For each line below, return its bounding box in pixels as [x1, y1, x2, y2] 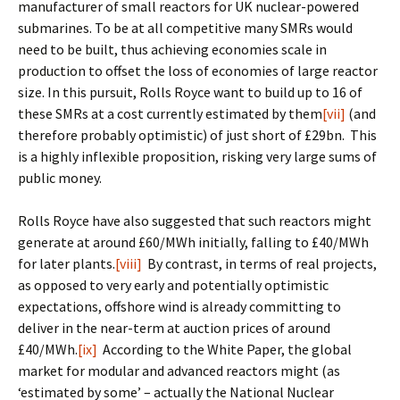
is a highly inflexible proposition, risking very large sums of [18, 147, 377, 165]
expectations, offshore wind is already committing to [18, 297, 341, 315]
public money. [18, 169, 102, 187]
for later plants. [18, 254, 115, 272]
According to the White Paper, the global [97, 340, 352, 358]
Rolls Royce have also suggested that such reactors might [18, 212, 371, 229]
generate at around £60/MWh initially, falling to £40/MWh [18, 233, 369, 251]
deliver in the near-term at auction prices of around [18, 319, 330, 337]
